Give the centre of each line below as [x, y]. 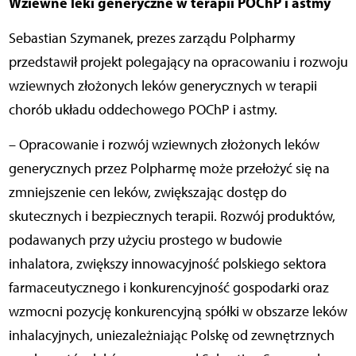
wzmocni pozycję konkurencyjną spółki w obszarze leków [178, 312]
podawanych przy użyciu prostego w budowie [145, 240]
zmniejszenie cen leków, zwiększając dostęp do [147, 193]
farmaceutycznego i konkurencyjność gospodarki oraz [168, 288]
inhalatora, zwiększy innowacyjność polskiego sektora [167, 264]
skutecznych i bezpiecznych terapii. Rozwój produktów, [172, 217]
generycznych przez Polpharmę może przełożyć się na [169, 169]
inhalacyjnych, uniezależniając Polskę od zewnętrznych [171, 336]
